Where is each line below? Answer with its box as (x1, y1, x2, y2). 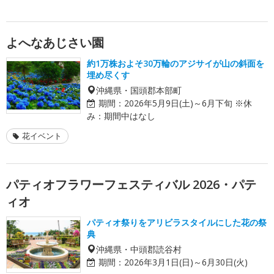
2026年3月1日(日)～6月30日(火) (124, 256, 248, 268)
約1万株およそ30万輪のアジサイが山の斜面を (87, 57, 264, 69)
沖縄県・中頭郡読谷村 (96, 244, 182, 253)
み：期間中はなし (87, 109, 155, 122)
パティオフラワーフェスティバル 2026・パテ (6, 176, 256, 193)
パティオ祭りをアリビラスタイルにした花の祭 (87, 216, 267, 228)
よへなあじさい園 (6, 34, 104, 51)
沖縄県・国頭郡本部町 (96, 85, 182, 94)
